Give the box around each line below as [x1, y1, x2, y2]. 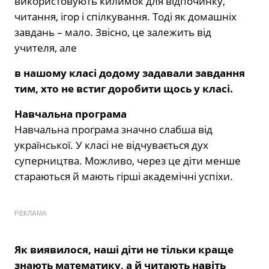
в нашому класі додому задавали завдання [14, 65, 245, 80]
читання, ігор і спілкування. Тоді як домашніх [14, 9, 237, 23]
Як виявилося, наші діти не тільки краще [14, 242, 234, 256]
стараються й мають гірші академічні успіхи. [14, 169, 233, 183]
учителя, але [14, 40, 77, 55]
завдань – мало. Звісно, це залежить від [14, 25, 211, 39]
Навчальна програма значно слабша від [14, 122, 213, 136]
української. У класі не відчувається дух [14, 138, 208, 152]
